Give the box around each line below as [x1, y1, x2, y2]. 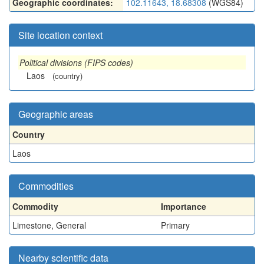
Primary [161, 219, 190, 231]
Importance [161, 200, 206, 212]
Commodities [18, 179, 74, 193]
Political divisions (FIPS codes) [19, 57, 133, 68]
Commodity [12, 200, 58, 212]
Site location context [18, 28, 103, 42]
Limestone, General [12, 219, 86, 231]
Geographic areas [18, 107, 93, 121]
